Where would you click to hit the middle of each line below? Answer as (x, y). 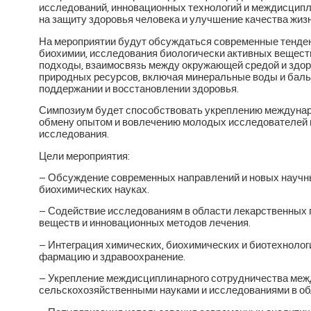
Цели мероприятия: (85, 156)
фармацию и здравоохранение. (112, 257)
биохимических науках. (94, 190)
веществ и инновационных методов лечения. (145, 224)
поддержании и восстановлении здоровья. (139, 89)
